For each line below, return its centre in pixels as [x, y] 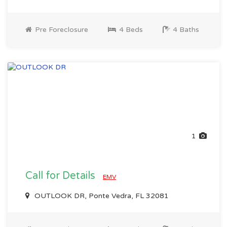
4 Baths [185, 30]
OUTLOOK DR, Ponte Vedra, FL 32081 [101, 196]
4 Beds [130, 30]
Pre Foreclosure [61, 30]
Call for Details [62, 176]
